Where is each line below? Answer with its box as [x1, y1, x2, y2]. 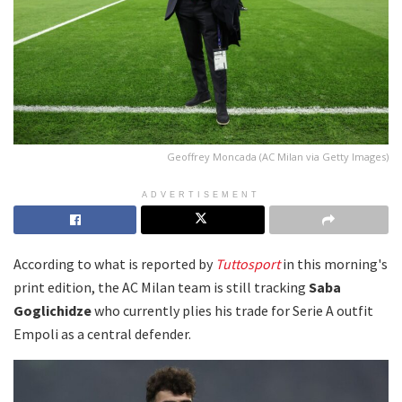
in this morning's [280, 254, 388, 273]
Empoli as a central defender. [13, 324, 191, 343]
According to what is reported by [13, 254, 215, 273]
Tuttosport [215, 254, 280, 273]
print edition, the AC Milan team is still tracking [13, 277, 309, 296]
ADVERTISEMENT [142, 189, 260, 199]
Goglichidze [13, 301, 92, 319]
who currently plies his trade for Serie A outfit [92, 301, 373, 319]
